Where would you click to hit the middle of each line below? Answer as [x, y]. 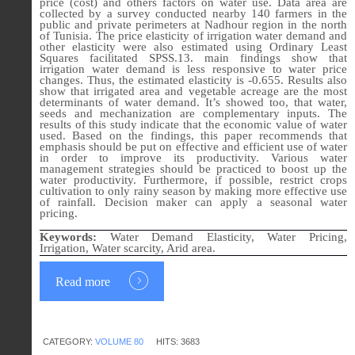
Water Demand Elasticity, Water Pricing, [229, 237]
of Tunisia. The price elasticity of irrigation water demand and [193, 36]
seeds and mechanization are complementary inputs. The [193, 114]
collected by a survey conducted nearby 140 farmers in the [193, 14]
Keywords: [75, 237]
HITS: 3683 [178, 342]
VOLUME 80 [119, 342]
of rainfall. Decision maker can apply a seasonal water [193, 202]
